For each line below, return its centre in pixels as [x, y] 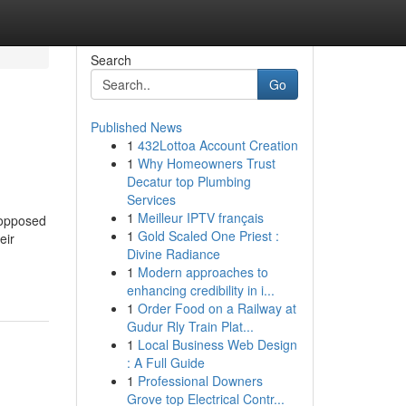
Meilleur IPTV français [200, 217]
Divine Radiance [173, 254]
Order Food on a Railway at [217, 308]
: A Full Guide [165, 362]
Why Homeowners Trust [206, 163]
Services [151, 199]
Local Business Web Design [217, 344]
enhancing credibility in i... [200, 290]
